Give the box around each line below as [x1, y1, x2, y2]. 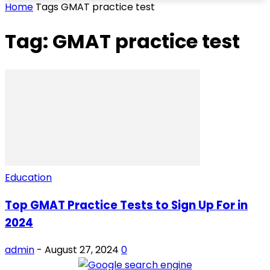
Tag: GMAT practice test [5, 28, 240, 55]
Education [5, 170, 52, 184]
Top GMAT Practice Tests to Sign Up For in [5, 196, 248, 213]
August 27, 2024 [45, 243, 119, 257]
